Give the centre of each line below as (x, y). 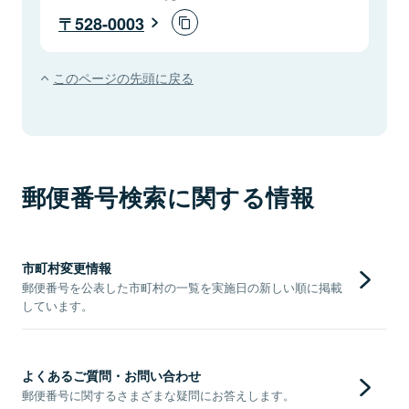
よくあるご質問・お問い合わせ (111, 375)
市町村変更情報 (67, 267)
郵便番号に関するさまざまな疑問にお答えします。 (158, 394)
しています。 (58, 305)
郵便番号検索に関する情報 (168, 196)
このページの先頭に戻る (124, 77)
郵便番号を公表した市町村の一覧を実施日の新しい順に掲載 (182, 287)
